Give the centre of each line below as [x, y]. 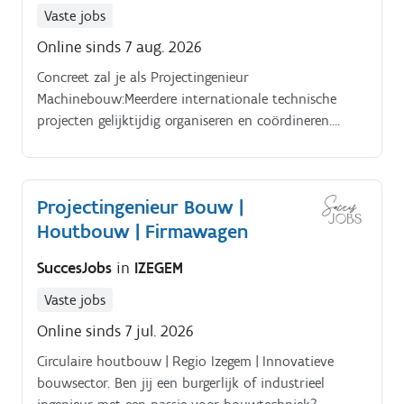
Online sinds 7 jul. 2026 [115, 331]
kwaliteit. [65, 186]
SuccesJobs [77, 267]
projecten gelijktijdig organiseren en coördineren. [184, 121]
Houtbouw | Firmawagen [142, 232]
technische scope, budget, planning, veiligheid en [186, 164]
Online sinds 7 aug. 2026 [119, 47]
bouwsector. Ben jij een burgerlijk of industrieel [181, 382]
